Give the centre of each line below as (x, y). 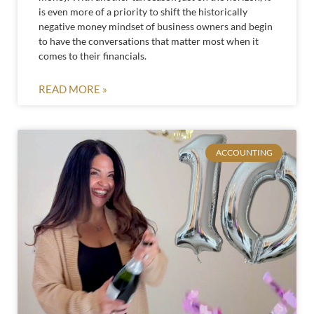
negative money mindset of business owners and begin (156, 26)
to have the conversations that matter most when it (149, 41)
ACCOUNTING (244, 152)
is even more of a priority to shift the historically (143, 11)
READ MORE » (73, 89)
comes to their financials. (93, 55)
